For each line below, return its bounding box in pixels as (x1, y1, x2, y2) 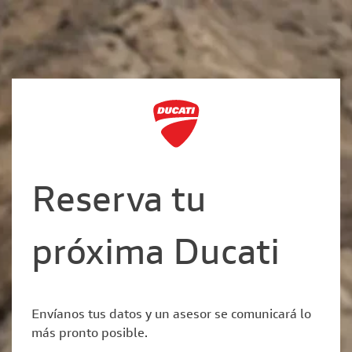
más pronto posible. (31, 328, 148, 341)
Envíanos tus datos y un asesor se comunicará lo (31, 309, 311, 322)
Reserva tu (31, 185, 207, 222)
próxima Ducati (31, 238, 280, 274)
